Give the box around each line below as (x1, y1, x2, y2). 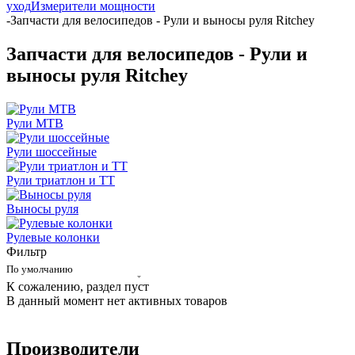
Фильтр (6, 244, 47, 258)
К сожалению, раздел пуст (6, 279, 149, 293)
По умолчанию (6, 262, 73, 275)
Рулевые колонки (6, 230, 100, 244)
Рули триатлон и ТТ (6, 173, 115, 187)
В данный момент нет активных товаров (6, 293, 227, 307)
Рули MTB (6, 116, 63, 130)
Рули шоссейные (6, 144, 97, 158)
